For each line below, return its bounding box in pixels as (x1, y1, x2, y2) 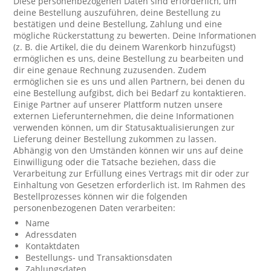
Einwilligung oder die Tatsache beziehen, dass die (13, 156, 217, 168)
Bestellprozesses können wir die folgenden (13, 191, 188, 202)
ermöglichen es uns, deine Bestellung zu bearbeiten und (13, 53, 244, 64)
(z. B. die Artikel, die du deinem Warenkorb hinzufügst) (13, 41, 236, 53)
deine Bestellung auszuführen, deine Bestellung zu (13, 7, 221, 18)
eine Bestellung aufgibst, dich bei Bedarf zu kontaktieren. (13, 87, 247, 99)
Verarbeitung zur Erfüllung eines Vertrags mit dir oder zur (13, 168, 250, 179)
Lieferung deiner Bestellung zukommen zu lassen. (13, 133, 217, 145)
